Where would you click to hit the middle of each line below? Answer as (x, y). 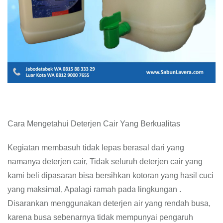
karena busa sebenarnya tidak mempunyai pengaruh (100, 217)
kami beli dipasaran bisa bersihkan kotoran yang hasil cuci (111, 175)
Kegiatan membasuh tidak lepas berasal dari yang (96, 148)
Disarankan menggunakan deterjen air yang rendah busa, (109, 203)
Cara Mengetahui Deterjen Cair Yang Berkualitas (94, 124)
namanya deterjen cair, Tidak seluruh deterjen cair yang (105, 162)
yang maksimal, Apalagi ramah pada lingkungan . (94, 189)
